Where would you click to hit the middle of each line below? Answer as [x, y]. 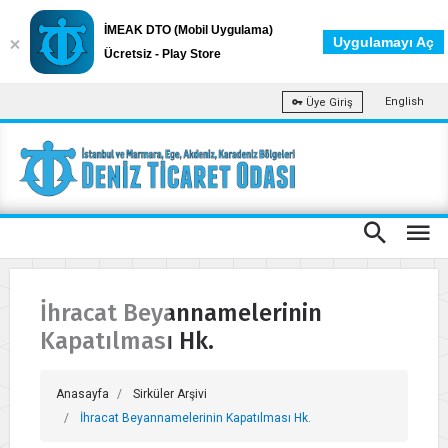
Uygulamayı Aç [383, 42]
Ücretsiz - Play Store [162, 54]
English [404, 101]
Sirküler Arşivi [170, 393]
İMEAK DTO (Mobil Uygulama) [188, 30]
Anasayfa [82, 393]
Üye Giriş [328, 102]
